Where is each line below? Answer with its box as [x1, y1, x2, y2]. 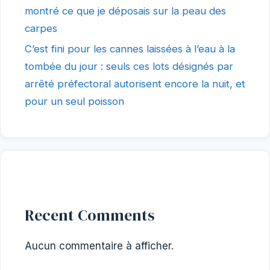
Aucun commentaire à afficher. [25, 240, 174, 253]
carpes [25, 22, 57, 34]
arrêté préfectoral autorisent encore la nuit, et [25, 77, 245, 90]
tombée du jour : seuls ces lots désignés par [25, 60, 233, 72]
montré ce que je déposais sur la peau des [25, 4, 226, 17]
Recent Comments [25, 204, 154, 226]
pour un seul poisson [25, 95, 124, 107]
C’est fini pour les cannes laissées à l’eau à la [25, 42, 235, 55]
